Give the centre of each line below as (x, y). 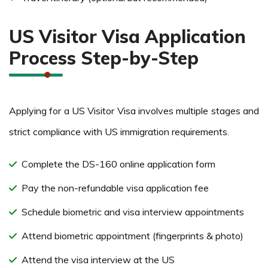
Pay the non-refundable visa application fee (115, 188)
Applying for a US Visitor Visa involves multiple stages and (134, 110)
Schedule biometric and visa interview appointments (133, 211)
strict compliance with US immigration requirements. (119, 131)
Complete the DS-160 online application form (118, 164)
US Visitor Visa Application (127, 36)
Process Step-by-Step (104, 58)
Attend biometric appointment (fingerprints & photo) (133, 235)
